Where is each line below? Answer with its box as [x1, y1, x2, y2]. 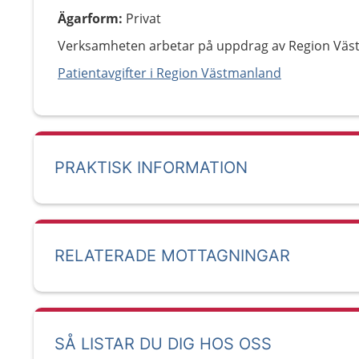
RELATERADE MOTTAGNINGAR [54, 246, 290, 265]
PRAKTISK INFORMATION [54, 158, 248, 177]
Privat [126, 10, 161, 27]
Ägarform [58, 10, 119, 27]
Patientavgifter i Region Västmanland [58, 64, 281, 82]
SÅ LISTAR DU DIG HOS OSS [54, 334, 272, 353]
